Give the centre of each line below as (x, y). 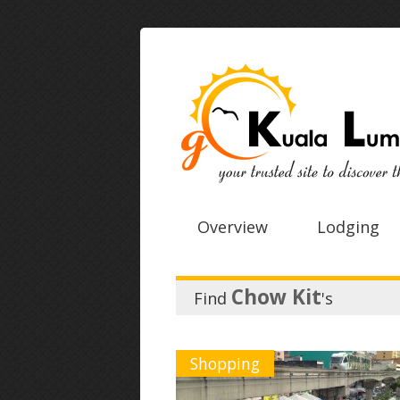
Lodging (348, 227)
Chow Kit (276, 297)
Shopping (225, 363)
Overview (233, 227)
